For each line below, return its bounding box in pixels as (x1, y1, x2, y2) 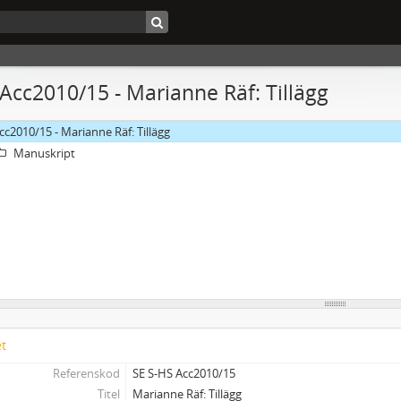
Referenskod (52, 365, 120, 381)
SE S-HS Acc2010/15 (132, 365, 236, 381)
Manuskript (13, 145, 75, 161)
